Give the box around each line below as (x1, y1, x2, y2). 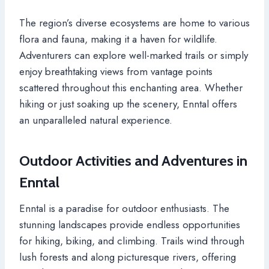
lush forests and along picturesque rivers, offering (19, 249, 236, 264)
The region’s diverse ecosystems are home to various (19, 15, 250, 30)
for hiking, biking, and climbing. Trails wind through (19, 233, 244, 248)
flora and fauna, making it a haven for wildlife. (19, 31, 217, 46)
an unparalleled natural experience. (19, 112, 172, 127)
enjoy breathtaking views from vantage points (19, 64, 213, 79)
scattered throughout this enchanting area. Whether (19, 80, 243, 95)
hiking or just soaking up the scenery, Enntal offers (19, 96, 237, 111)
